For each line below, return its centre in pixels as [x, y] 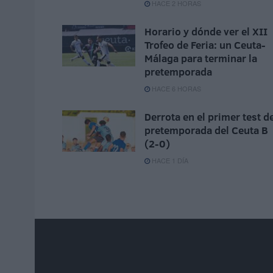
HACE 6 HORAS [175, 89]
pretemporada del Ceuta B [206, 130]
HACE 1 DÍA [169, 161]
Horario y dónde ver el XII [206, 32]
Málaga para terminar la [201, 58]
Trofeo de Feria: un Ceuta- [205, 45]
